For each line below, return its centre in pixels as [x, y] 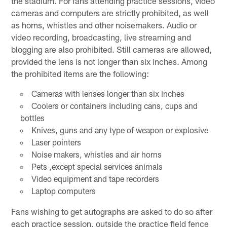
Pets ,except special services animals [97, 166]
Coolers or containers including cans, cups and [114, 105]
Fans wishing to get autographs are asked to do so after [112, 211]
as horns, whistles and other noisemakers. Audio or [104, 25]
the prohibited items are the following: [80, 73]
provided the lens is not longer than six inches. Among [109, 61]
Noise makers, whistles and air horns [96, 154]
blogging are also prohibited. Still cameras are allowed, [112, 49]
